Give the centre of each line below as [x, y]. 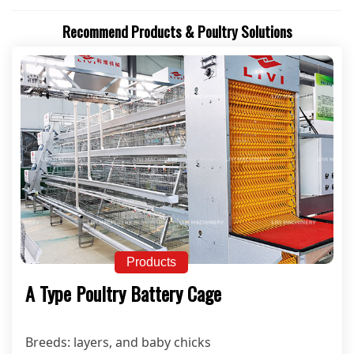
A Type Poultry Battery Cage [123, 293]
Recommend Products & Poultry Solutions [177, 30]
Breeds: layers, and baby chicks [118, 342]
